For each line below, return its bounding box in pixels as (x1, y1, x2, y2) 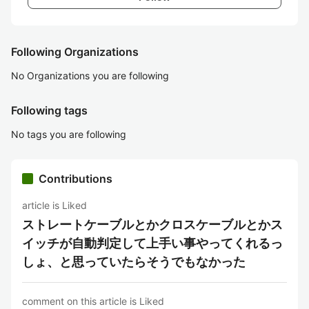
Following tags (11, 103, 88, 117)
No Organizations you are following (11, 70, 169, 81)
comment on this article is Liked (22, 295, 164, 307)
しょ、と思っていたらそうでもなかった (22, 255, 246, 269)
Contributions (39, 172, 112, 186)
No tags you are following (11, 128, 126, 140)
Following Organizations (11, 45, 139, 59)
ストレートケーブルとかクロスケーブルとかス (22, 217, 283, 232)
